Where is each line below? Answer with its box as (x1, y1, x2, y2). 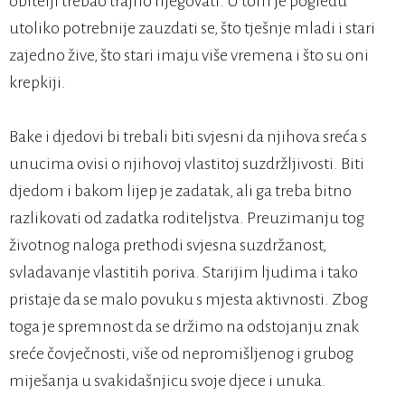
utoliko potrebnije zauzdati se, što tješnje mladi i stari (9, 19, 375, 38)
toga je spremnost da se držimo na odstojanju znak (9, 317, 359, 336)
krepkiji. (9, 73, 66, 92)
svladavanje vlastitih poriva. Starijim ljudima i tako (9, 263, 358, 282)
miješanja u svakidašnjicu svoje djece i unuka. (9, 372, 326, 391)
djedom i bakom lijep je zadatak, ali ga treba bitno (9, 182, 352, 201)
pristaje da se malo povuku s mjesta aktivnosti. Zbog (9, 290, 368, 309)
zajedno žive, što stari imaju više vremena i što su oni (9, 46, 369, 65)
